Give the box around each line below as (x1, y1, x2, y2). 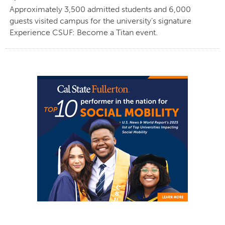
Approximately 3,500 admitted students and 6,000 (9, 5, 191, 15)
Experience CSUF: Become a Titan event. (9, 28, 158, 38)
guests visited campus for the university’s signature (9, 16, 191, 26)
